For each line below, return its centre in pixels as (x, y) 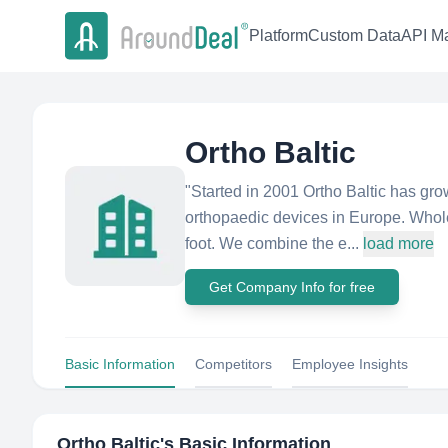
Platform (278, 36)
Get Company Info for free (292, 287)
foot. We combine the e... (272, 243)
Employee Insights (350, 364)
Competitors (233, 364)
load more (398, 243)
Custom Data (354, 36)
